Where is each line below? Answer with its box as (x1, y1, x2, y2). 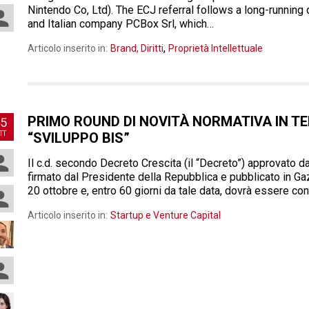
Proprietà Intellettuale (168, 43, 263, 54)
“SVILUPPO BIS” (28, 130, 130, 146)
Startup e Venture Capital (110, 210, 221, 221)
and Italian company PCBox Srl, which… (28, 17, 214, 30)
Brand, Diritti (110, 43, 163, 54)
